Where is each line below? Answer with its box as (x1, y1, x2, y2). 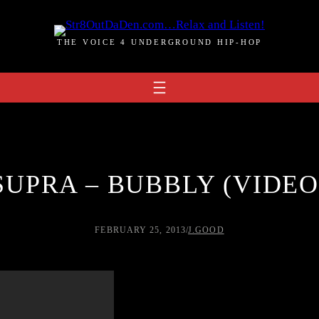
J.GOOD (188, 225, 224, 236)
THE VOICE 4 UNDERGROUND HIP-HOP (56, 38, 263, 46)
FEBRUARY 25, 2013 (95, 225, 187, 236)
